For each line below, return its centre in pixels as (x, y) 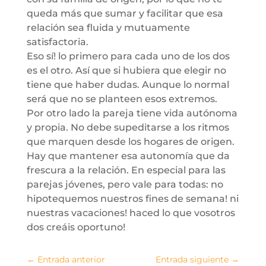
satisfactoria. (57, 42)
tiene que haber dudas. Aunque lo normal (128, 85)
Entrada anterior (71, 259)
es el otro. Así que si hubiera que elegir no (126, 70)
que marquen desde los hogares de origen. (130, 142)
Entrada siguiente (192, 259)
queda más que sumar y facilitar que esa (125, 13)
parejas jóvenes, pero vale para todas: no (125, 184)
